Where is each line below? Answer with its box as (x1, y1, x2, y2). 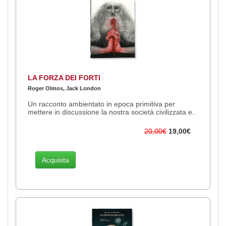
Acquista (42, 155, 69, 164)
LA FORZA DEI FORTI (28, 73, 100, 82)
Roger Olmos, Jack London (28, 85, 101, 91)
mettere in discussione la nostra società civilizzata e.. (28, 107, 196, 116)
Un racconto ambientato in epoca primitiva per (28, 99, 175, 108)
